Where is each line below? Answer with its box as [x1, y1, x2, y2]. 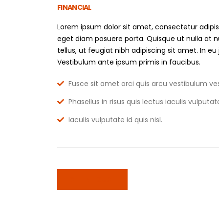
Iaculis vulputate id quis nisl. [66, 114, 162, 125]
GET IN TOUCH [69, 175, 115, 184]
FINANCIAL [57, 2, 91, 12]
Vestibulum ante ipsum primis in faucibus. [57, 57, 200, 67]
